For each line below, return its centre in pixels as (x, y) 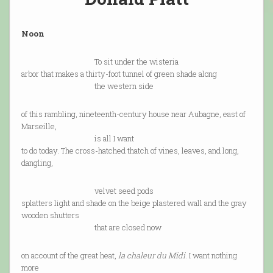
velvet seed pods (87, 191)
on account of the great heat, (69, 256)
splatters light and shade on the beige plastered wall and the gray (134, 203)
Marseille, (39, 126)
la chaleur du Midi (151, 256)
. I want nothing (211, 256)
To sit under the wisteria (100, 62)
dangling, (37, 163)
